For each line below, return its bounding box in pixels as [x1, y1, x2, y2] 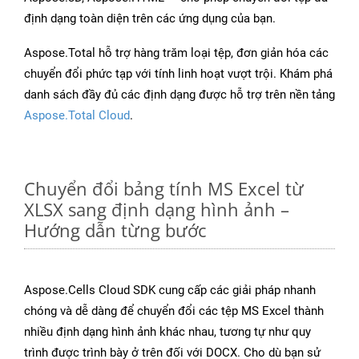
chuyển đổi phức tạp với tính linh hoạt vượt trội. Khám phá [24, 67, 333, 82]
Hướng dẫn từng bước [24, 218, 207, 243]
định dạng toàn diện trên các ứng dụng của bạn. [24, 11, 276, 26]
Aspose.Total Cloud [24, 108, 130, 123]
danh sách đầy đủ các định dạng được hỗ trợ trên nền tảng [24, 87, 335, 103]
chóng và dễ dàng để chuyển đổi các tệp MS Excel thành [24, 304, 324, 319]
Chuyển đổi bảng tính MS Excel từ [24, 176, 304, 201]
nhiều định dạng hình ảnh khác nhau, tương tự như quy [24, 325, 311, 340]
